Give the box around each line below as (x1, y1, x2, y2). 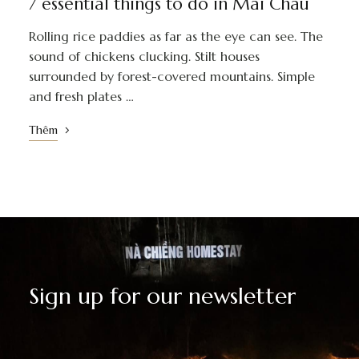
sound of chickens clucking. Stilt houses (28, 48, 260, 65)
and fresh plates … (28, 88, 134, 105)
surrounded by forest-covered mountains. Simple (28, 68, 315, 85)
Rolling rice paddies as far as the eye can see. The (28, 28, 323, 45)
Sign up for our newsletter (28, 282, 296, 311)
